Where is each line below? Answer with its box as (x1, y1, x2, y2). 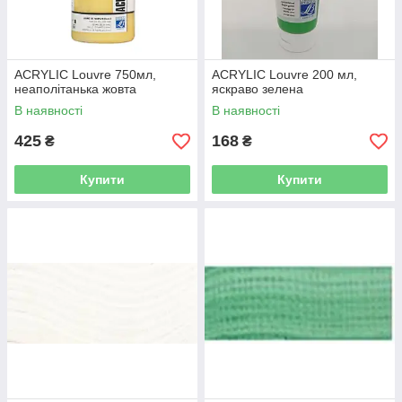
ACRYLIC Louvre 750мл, (14, 67, 156, 83)
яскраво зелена (212, 82, 303, 97)
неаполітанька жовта (14, 82, 136, 97)
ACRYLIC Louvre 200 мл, (212, 67, 357, 83)
